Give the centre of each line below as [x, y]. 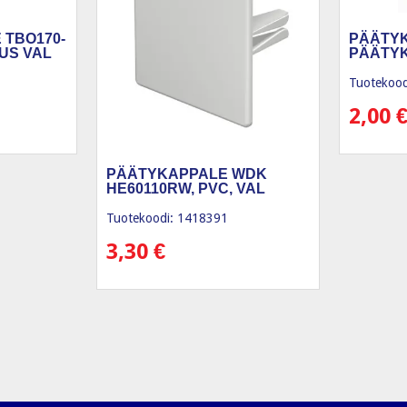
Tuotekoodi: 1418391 [168, 218]
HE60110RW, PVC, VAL [186, 188]
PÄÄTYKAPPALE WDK [187, 174]
